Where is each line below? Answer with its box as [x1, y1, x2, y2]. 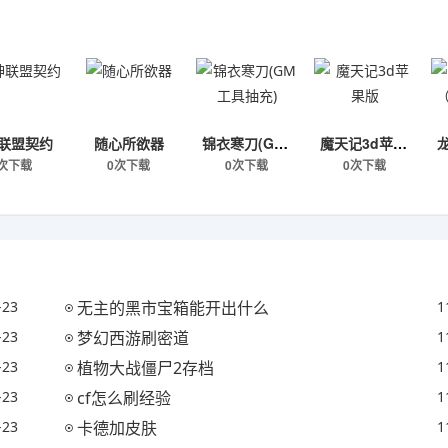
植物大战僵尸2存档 [77, 357, 215, 379]
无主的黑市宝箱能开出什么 [77, 297, 270, 319]
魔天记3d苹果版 [392, 133, 407, 153]
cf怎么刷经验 [77, 387, 172, 409]
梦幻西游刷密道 [77, 327, 190, 349]
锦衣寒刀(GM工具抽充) [273, 133, 288, 153]
